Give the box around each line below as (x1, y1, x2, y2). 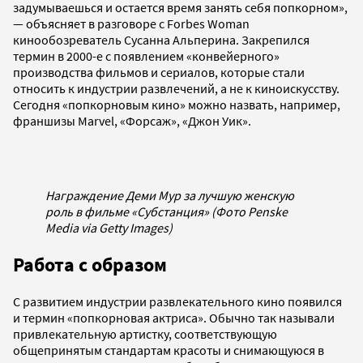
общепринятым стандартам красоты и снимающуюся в (13, 341, 324, 358)
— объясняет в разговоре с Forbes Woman (13, 15, 250, 32)
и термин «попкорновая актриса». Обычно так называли (13, 309, 335, 326)
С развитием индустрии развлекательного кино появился (13, 293, 342, 310)
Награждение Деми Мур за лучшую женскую (45, 186, 294, 203)
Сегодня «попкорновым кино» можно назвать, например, (13, 96, 340, 113)
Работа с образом (13, 251, 171, 277)
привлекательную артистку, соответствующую (13, 325, 277, 342)
